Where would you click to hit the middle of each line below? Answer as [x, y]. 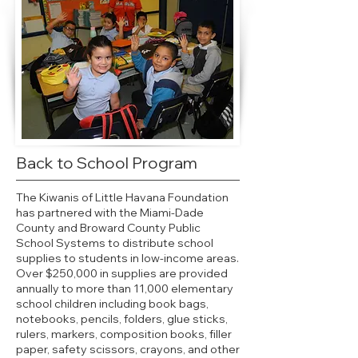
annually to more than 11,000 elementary [125, 288]
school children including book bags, [112, 304]
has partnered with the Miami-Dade [110, 213]
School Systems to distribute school [115, 243]
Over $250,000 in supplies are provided [122, 273]
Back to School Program [107, 163]
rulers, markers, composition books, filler [124, 334]
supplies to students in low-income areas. [127, 258]
